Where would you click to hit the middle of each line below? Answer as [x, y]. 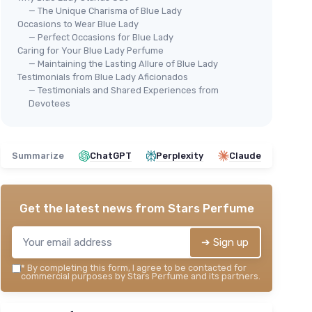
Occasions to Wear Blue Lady [78, 24]
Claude [245, 156]
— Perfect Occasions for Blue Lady [101, 37]
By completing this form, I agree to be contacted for [136, 268]
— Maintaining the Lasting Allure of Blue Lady [123, 64]
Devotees [49, 103]
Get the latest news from [93, 208]
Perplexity [180, 156]
